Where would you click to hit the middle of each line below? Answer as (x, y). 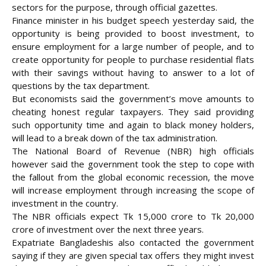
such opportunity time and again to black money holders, (133, 125)
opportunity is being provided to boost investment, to (133, 34)
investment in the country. (65, 203)
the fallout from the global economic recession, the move (133, 177)
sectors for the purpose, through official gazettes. (115, 7)
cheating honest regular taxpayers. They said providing (133, 112)
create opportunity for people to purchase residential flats (133, 60)
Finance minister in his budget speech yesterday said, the (133, 20)
